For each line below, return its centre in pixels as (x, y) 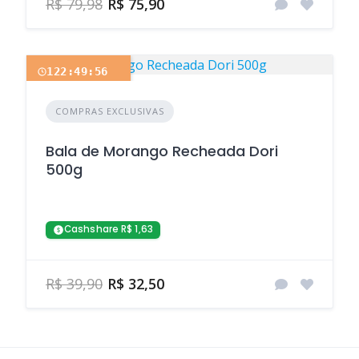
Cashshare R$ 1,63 (109, 230)
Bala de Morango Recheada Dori (162, 151)
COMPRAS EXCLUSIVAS (110, 111)
